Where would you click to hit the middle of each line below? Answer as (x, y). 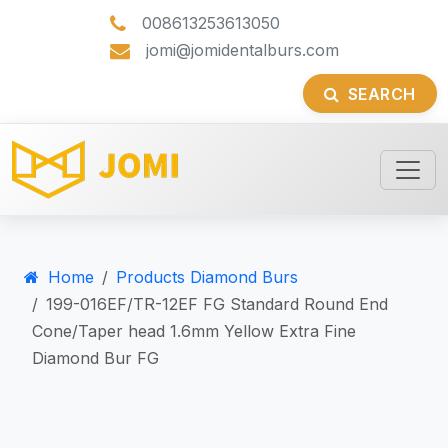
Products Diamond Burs (207, 277)
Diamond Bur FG (95, 358)
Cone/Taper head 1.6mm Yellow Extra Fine (194, 331)
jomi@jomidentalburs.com (242, 50)
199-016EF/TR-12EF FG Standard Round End (217, 304)
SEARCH (381, 93)
